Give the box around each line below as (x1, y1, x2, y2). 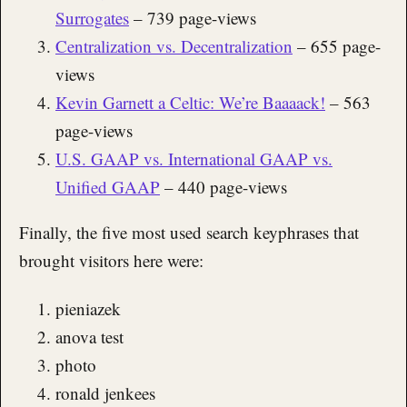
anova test (55, 325, 124, 349)
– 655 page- (293, 34, 381, 57)
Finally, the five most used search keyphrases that (19, 220, 359, 243)
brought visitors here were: (19, 248, 203, 272)
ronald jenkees (55, 382, 155, 405)
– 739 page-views (129, 5, 256, 29)
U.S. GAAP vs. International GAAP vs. (55, 146, 333, 170)
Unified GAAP (55, 174, 160, 198)
